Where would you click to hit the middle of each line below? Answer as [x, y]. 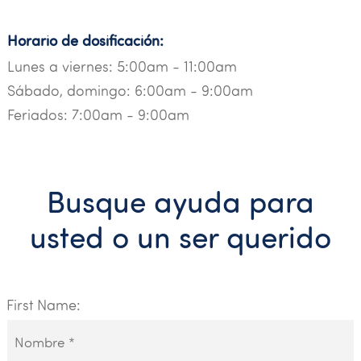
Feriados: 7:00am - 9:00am [98, 115]
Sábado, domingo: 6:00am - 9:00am [130, 91]
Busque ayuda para [180, 202]
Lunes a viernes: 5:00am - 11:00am [122, 67]
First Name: [43, 305]
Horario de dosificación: [85, 41]
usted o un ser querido [180, 237]
